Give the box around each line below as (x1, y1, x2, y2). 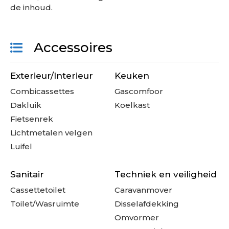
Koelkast (114, 100, 150, 110)
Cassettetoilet (10, 185, 65, 195)
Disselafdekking (114, 199, 179, 209)
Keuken (114, 71, 149, 81)
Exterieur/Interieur (10, 71, 93, 81)
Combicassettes (10, 86, 74, 97)
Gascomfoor (114, 86, 163, 97)
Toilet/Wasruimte (10, 199, 79, 209)
